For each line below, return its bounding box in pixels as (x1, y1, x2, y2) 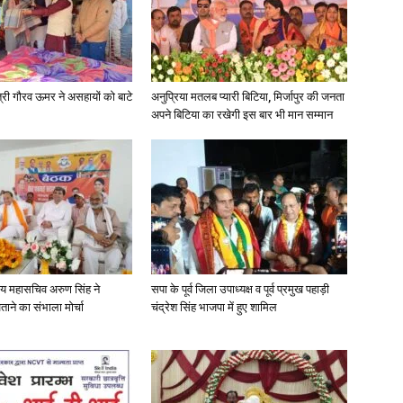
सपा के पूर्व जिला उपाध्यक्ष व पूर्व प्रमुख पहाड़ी (151, 282, 329, 296)
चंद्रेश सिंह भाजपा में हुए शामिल (151, 300, 277, 314)
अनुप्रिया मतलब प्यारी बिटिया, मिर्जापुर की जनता (151, 90, 345, 103)
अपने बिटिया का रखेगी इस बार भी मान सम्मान (151, 108, 333, 121)
